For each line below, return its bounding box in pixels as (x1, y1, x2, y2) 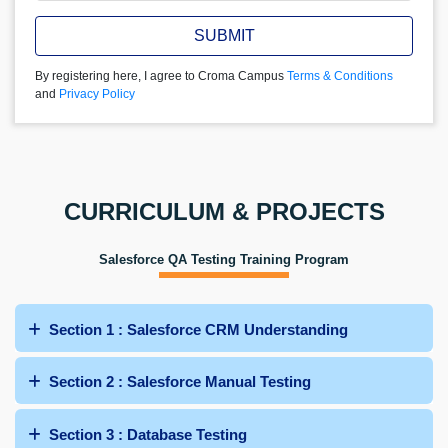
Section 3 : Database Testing (49, 425, 247, 443)
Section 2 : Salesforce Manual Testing (49, 373, 311, 391)
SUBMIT (193, 27, 255, 44)
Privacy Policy (59, 87, 135, 101)
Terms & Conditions (287, 69, 393, 83)
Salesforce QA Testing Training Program (99, 252, 349, 267)
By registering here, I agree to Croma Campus (35, 69, 287, 83)
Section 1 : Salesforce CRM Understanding (49, 320, 348, 338)
